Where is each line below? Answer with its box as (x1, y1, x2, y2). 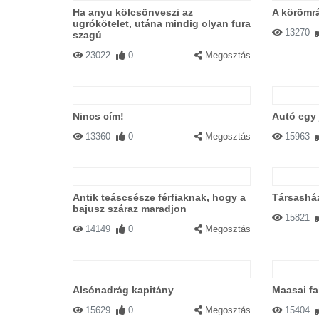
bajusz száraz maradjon (73, 203, 187, 214)
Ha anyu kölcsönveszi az (73, 6, 193, 18)
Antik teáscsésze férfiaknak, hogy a (73, 192, 246, 203)
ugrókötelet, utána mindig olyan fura (73, 18, 251, 29)
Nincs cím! (73, 110, 124, 122)
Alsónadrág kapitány (73, 284, 174, 296)
